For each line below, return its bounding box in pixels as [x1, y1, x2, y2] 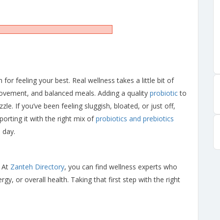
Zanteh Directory [8, 162, 64, 171]
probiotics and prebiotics [96, 114, 174, 123]
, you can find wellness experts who [64, 162, 177, 171]
